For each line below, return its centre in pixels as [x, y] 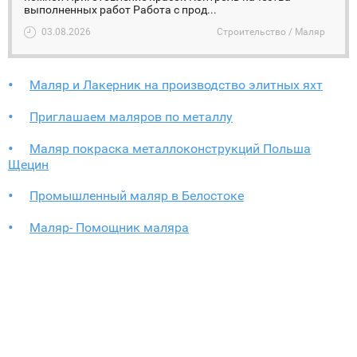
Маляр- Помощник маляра [109, 228]
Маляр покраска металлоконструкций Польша [170, 149]
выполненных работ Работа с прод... [120, 10]
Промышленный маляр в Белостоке [137, 196]
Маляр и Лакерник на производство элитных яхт [176, 85]
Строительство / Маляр [271, 32]
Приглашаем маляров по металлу [131, 117]
